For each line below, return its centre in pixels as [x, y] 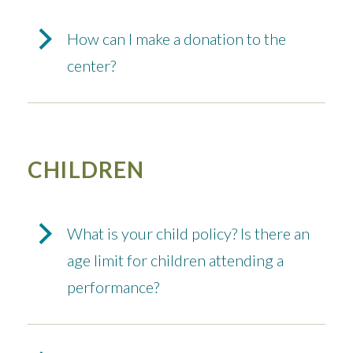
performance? [113, 287]
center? [91, 66]
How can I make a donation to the [176, 39]
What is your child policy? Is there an [188, 234]
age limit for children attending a [175, 260]
